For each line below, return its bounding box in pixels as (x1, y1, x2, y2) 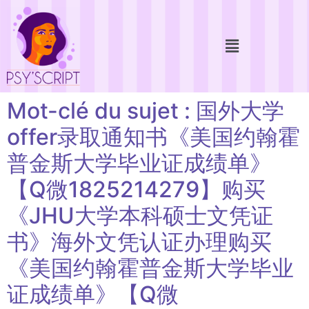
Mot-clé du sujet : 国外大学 (7, 97, 284, 124)
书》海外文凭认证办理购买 (7, 228, 272, 255)
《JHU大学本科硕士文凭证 (7, 201, 273, 229)
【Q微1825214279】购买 (7, 175, 266, 203)
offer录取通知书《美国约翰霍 (7, 123, 300, 150)
